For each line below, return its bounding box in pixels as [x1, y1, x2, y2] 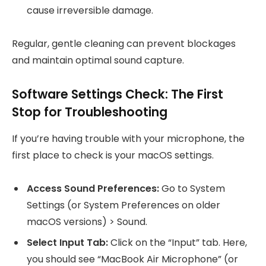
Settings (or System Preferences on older [27, 198, 220, 213]
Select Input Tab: [27, 236, 108, 250]
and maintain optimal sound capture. [12, 53, 184, 68]
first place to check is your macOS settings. [12, 148, 214, 162]
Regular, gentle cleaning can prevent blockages [12, 37, 236, 51]
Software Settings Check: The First [12, 85, 223, 103]
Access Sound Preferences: [27, 182, 159, 196]
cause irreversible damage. [27, 3, 153, 17]
